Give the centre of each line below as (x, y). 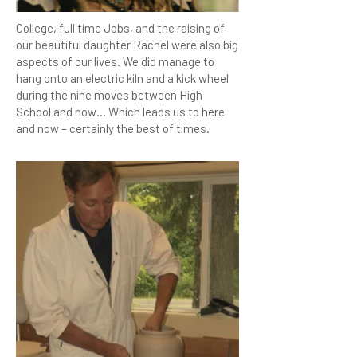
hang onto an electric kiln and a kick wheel (122, 78)
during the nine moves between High (109, 95)
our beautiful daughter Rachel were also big (127, 45)
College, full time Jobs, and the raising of (120, 28)
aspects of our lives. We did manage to (115, 61)
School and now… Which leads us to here (120, 112)
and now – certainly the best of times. (113, 128)
